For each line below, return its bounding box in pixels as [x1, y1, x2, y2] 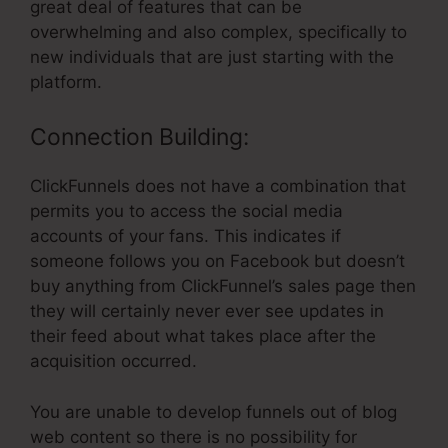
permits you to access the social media [30, 201, 343, 222]
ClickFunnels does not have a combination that [30, 176, 406, 197]
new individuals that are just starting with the [30, 46, 394, 67]
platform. [30, 71, 102, 92]
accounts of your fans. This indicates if [30, 226, 341, 247]
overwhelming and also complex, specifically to [30, 21, 407, 42]
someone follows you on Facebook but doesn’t [30, 251, 405, 272]
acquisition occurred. [30, 351, 197, 372]
